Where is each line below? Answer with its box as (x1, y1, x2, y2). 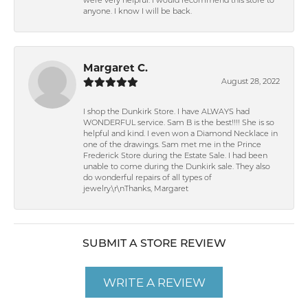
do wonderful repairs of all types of (83, 174, 212, 182)
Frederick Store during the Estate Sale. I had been (83, 152, 267, 160)
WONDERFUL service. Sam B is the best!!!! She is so (83, 119, 274, 127)
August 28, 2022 (221, 78, 280, 86)
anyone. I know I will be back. (83, 8, 192, 16)
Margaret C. (83, 63, 148, 74)
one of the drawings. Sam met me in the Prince (83, 141, 261, 149)
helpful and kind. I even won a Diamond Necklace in (83, 130, 278, 138)
